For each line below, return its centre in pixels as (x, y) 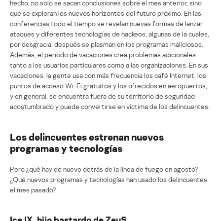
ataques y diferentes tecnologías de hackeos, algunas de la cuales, (110, 34)
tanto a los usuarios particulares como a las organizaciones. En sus (109, 65)
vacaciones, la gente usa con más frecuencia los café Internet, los (108, 75)
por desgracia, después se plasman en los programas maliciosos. (107, 44)
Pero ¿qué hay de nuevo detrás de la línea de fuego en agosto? (104, 169)
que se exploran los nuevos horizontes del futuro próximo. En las (106, 13)
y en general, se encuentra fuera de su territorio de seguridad (102, 96)
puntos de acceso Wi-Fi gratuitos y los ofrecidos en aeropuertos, (109, 85)
